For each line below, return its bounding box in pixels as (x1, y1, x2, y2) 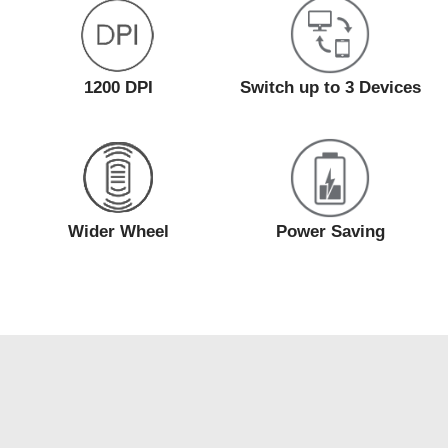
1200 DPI (83, 78, 153, 97)
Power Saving (275, 221, 385, 241)
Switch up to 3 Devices (239, 78, 421, 97)
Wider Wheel (67, 221, 169, 241)
